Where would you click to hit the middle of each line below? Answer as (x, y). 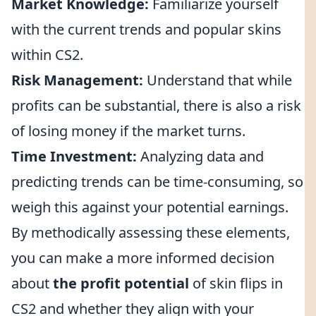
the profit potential (121, 283)
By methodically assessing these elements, (151, 232)
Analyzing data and (200, 156)
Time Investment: (74, 156)
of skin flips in (236, 283)
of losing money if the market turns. (128, 131)
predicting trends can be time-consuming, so (157, 182)
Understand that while (218, 80)
